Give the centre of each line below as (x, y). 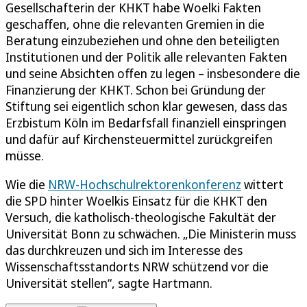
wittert (262, 185)
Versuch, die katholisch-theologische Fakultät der (141, 218)
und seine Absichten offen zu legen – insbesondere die (153, 74)
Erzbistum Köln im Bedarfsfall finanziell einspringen (146, 123)
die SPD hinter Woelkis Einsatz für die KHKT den (136, 201)
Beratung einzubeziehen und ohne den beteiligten (143, 41)
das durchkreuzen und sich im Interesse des (124, 250)
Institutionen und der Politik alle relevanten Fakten (146, 57)
